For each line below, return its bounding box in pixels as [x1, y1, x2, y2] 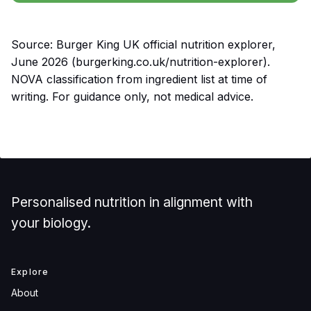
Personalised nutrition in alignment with [11, 194, 253, 211]
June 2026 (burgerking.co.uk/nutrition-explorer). [11, 55, 270, 69]
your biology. [11, 215, 91, 232]
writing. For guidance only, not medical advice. [11, 90, 253, 104]
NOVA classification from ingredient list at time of [11, 72, 267, 87]
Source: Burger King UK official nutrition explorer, [11, 37, 276, 52]
